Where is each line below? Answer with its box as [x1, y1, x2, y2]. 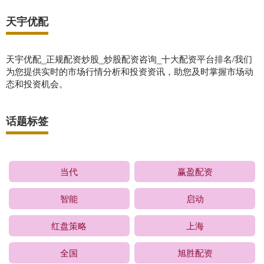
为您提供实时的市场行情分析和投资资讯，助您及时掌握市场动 [6, 65, 253, 77]
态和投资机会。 [6, 77, 68, 90]
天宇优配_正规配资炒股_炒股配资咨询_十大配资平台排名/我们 [6, 52, 252, 65]
